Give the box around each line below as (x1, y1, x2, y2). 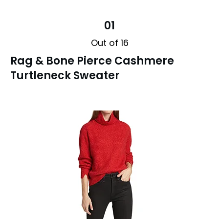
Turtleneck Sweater (10, 67, 120, 83)
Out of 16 (90, 36, 129, 49)
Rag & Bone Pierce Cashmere (10, 53, 174, 68)
